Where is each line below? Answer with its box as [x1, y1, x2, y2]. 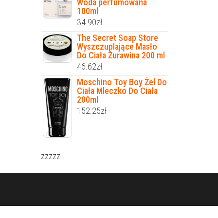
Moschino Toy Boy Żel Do [76, 76, 167, 87]
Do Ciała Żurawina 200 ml [76, 50, 165, 60]
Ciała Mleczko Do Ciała [76, 85, 158, 96]
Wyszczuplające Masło [76, 41, 157, 52]
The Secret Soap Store [76, 32, 158, 43]
